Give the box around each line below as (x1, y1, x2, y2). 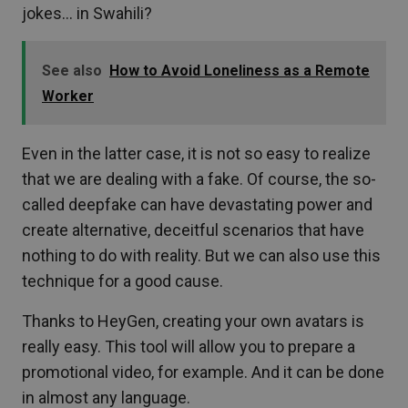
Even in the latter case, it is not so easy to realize (22, 143, 371, 163)
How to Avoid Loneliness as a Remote (109, 61, 370, 79)
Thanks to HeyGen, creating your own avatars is (22, 311, 364, 331)
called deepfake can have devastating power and (22, 194, 372, 214)
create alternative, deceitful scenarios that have (22, 219, 364, 240)
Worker (42, 87, 94, 105)
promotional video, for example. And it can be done (22, 362, 384, 382)
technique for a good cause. (22, 270, 223, 291)
